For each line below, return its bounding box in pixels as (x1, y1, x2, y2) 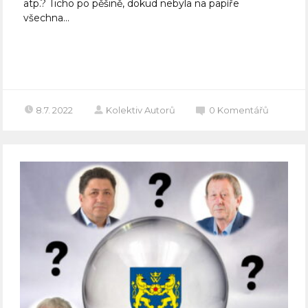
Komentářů (217, 104, 269, 116)
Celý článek (35, 51, 96, 64)
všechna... (23, 12, 70, 25)
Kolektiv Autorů (106, 104, 176, 116)
